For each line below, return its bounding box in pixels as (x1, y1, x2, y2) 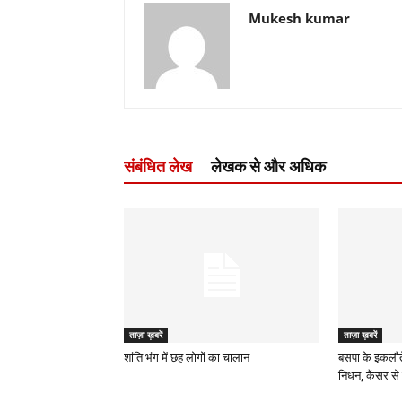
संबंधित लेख (124, 157, 192, 176)
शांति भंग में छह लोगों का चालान (124, 351, 249, 364)
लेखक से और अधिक (211, 157, 326, 176)
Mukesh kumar (249, 9, 350, 27)
